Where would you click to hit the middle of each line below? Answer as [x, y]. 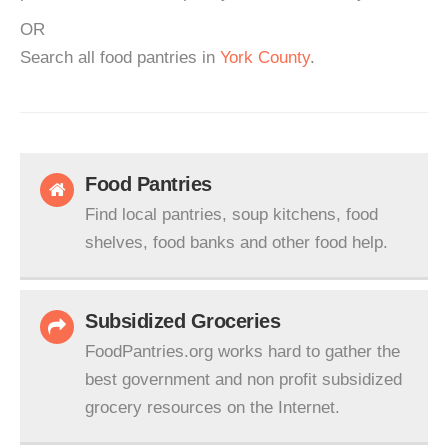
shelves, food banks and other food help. [236, 242]
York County [265, 57]
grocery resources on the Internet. [212, 407]
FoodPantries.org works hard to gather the [242, 351]
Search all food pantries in [120, 57]
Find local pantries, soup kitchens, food [231, 214]
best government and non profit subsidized [243, 379]
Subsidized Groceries [182, 321]
